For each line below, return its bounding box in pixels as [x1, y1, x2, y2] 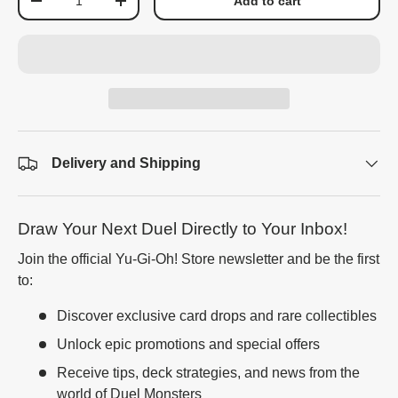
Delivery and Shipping [52, 155, 201, 171]
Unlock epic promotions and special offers [57, 337, 320, 353]
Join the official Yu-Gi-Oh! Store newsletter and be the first [18, 251, 379, 267]
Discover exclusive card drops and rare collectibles [57, 308, 377, 324]
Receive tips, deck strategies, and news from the [57, 365, 360, 381]
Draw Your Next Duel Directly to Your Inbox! [18, 219, 347, 238]
